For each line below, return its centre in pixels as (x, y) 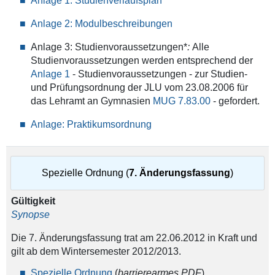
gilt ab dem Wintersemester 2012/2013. (104, 252)
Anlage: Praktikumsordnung (91, 124)
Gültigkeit (118, 201)
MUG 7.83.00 (181, 101)
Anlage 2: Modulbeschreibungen (101, 24)
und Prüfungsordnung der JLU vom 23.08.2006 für (139, 87)
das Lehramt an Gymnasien (91, 101)
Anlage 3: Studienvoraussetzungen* (109, 47)
